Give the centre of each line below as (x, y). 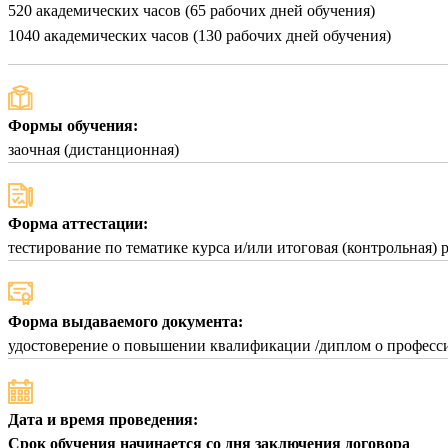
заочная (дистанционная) (93, 150)
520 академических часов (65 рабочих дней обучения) (191, 11)
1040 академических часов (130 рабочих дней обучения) (199, 36)
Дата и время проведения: (103, 420)
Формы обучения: (73, 126)
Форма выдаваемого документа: (125, 322)
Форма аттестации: (78, 224)
